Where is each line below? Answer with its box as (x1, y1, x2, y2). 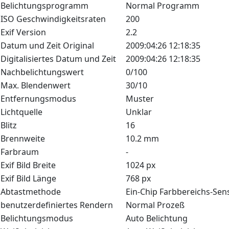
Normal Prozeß (126, 199, 185, 211)
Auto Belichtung (126, 213, 188, 224)
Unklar (126, 106, 152, 118)
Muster (126, 93, 154, 104)
